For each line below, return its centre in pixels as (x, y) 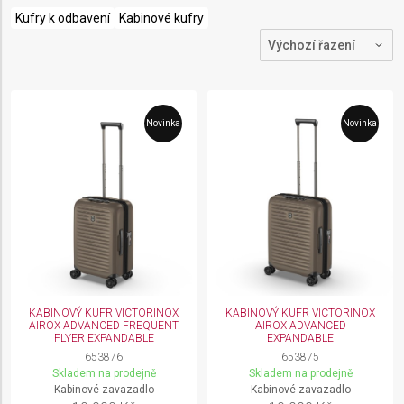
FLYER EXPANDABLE (104, 338)
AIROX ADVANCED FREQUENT (104, 326)
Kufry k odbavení (63, 18)
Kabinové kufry (161, 18)
